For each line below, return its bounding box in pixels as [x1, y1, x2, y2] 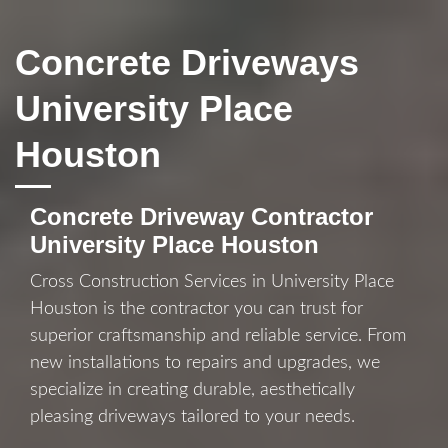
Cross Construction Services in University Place [30, 273, 394, 291]
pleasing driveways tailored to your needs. [30, 408, 355, 426]
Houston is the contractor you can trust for [30, 300, 363, 318]
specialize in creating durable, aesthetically [30, 381, 355, 399]
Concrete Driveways [15, 42, 359, 83]
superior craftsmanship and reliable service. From [30, 327, 406, 345]
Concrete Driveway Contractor [30, 203, 373, 230]
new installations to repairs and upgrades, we [30, 354, 380, 372]
